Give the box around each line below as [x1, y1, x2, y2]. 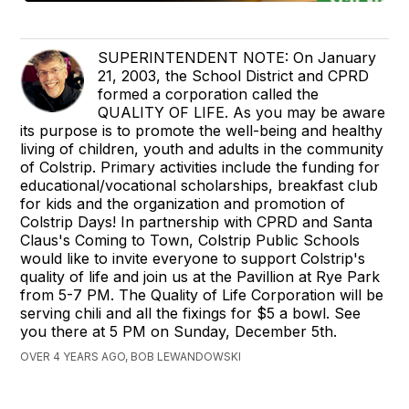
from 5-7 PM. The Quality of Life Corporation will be [20, 285, 384, 304]
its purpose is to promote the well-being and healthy [20, 121, 383, 140]
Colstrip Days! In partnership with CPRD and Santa [20, 212, 373, 231]
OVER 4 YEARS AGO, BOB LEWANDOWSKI [20, 349, 242, 363]
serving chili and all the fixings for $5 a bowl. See [20, 303, 362, 322]
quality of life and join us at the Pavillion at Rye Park [20, 267, 381, 286]
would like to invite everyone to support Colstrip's [20, 248, 366, 267]
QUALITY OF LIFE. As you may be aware [98, 102, 386, 121]
